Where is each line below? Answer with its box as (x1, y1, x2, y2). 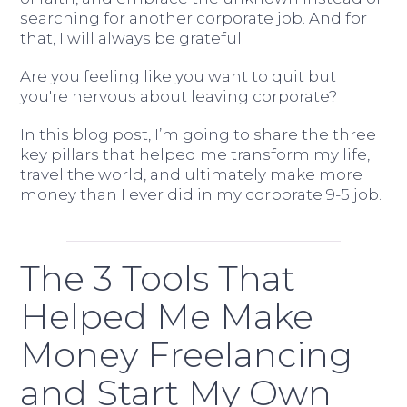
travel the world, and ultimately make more (20, 164, 363, 184)
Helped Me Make (20, 294, 314, 338)
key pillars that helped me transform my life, (20, 144, 371, 164)
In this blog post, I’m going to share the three (20, 124, 377, 144)
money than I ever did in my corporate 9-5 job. (20, 184, 382, 203)
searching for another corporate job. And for (20, 8, 368, 27)
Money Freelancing (20, 333, 353, 376)
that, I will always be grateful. (20, 28, 245, 47)
